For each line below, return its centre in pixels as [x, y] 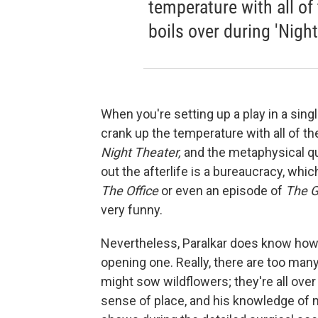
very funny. [132, 210]
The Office [130, 191]
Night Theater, [141, 152]
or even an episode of [222, 191]
